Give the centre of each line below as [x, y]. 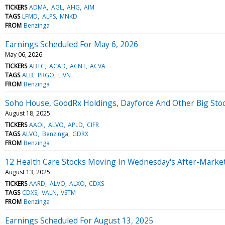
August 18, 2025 [28, 113]
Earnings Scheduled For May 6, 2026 [72, 44]
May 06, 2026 [24, 54]
